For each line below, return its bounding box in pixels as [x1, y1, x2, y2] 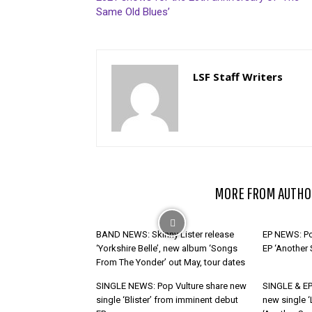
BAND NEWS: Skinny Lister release [96, 229, 234, 240]
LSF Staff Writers [193, 70, 283, 84]
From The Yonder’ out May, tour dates [96, 257, 245, 267]
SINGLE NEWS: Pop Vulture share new [96, 281, 247, 291]
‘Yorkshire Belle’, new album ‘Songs [96, 243, 237, 253]
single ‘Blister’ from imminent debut [96, 295, 238, 305]
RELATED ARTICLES [104, 183, 198, 203]
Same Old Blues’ [96, 6, 173, 18]
